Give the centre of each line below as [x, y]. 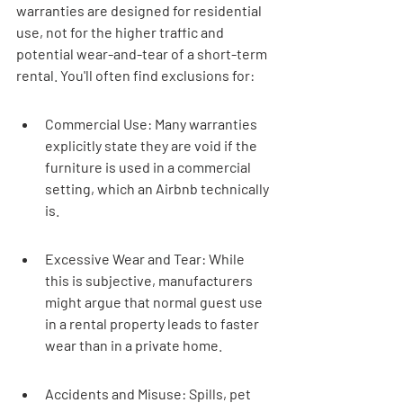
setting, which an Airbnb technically [158, 188]
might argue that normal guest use [155, 302]
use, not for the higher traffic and [121, 32]
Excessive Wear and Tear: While [146, 259]
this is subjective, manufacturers [150, 280]
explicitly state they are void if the [152, 145]
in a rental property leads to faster [153, 323]
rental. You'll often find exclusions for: [135, 75]
